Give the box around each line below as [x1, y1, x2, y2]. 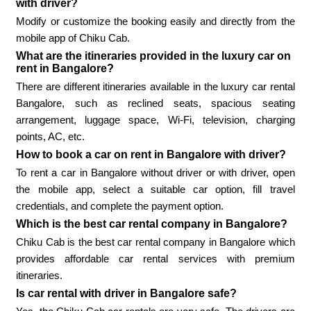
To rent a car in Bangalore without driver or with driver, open [16, 167, 295, 179]
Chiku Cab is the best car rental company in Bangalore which [16, 236, 295, 249]
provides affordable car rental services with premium [16, 253, 295, 265]
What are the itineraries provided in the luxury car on [16, 50, 292, 62]
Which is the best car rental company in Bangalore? [16, 218, 288, 230]
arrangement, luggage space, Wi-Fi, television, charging [16, 114, 295, 126]
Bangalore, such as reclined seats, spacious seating [16, 97, 295, 110]
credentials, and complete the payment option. [16, 200, 224, 212]
